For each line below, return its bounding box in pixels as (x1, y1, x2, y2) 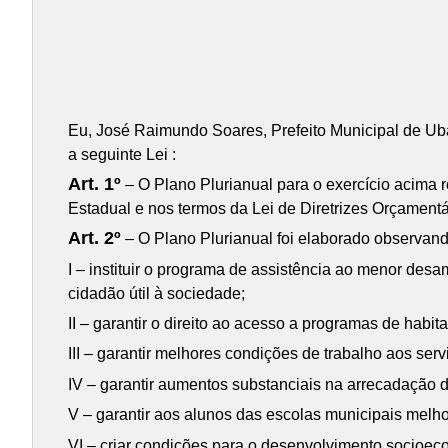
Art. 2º (68, 228, 122, 249)
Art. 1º (68, 173, 122, 194)
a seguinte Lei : (68, 145, 177, 163)
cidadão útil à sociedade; (68, 284, 246, 302)
